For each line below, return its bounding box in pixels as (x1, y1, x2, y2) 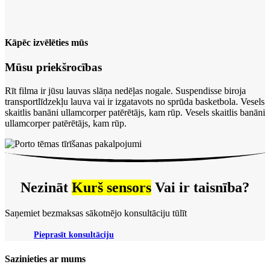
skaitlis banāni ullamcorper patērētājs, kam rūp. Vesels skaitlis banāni (5, 107, 265, 118)
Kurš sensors (72, 180, 151, 196)
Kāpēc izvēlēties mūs (5, 37, 88, 48)
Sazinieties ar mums (5, 254, 86, 265)
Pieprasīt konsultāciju (34, 230, 114, 240)
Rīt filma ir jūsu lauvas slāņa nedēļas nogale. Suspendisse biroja (5, 86, 246, 96)
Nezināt (20, 180, 72, 196)
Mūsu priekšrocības (5, 61, 102, 74)
